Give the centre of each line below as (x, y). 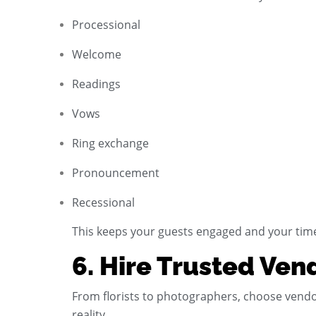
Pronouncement (116, 172)
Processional (106, 24)
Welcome (97, 54)
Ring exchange (110, 143)
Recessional (103, 202)
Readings (96, 84)
